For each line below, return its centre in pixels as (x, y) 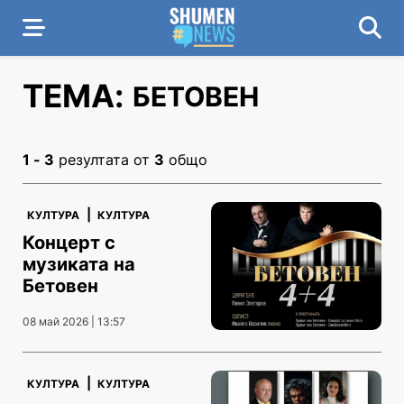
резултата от (104, 160)
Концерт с (69, 243)
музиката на (79, 265)
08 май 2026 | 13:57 (74, 322)
